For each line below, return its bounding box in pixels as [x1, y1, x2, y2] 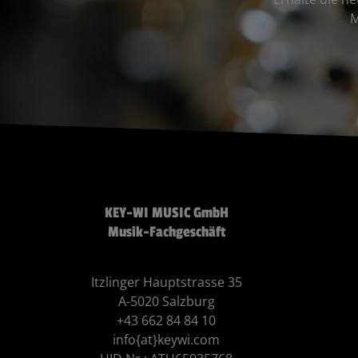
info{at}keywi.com [113, 331, 221, 349]
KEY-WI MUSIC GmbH [104, 204, 229, 222]
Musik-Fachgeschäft [107, 223, 225, 241]
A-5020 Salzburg [117, 292, 215, 311]
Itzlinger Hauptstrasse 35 [90, 273, 242, 292]
